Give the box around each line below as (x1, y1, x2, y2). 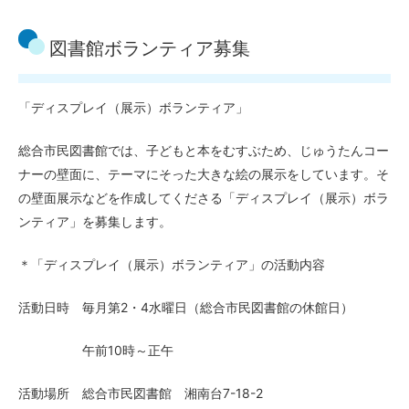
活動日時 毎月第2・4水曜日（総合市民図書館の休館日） (18, 299, 353, 315)
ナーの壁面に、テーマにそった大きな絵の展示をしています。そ (18, 166, 389, 182)
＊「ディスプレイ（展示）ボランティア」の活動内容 (18, 257, 325, 272)
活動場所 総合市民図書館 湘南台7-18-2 (18, 385, 263, 401)
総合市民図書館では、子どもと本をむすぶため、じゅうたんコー (18, 142, 389, 158)
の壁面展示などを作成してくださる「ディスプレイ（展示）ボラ (18, 190, 389, 205)
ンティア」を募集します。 (18, 214, 172, 229)
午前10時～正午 (18, 342, 173, 358)
